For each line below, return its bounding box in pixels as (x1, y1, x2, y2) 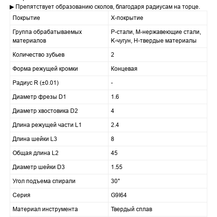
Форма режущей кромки (13, 65, 78, 73)
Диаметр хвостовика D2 (13, 107, 78, 115)
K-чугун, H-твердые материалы (111, 37, 197, 45)
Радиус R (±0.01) (13, 79, 59, 87)
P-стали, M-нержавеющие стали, (111, 28, 201, 36)
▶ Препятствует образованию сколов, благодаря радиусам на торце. (10, 3, 200, 11)
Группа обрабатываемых (13, 28, 82, 36)
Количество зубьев (13, 51, 64, 59)
